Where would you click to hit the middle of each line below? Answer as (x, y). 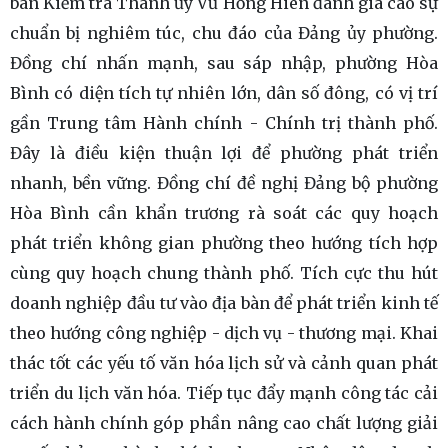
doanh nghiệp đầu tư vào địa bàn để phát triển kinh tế (224, 303)
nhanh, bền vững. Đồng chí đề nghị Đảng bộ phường (224, 183)
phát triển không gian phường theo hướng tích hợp (224, 243)
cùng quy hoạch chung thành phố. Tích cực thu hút (224, 273)
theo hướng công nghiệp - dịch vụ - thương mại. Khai (224, 333)
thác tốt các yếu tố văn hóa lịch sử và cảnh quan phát (224, 363)
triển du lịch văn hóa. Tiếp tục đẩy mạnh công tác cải (224, 393)
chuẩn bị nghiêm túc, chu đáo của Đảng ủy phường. (224, 33)
